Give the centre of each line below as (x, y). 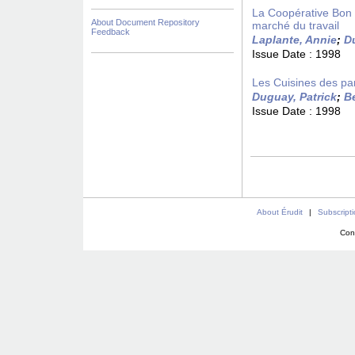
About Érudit (279, 212)
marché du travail (296, 25)
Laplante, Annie (294, 40)
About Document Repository (145, 22)
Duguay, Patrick (294, 97)
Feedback (111, 32)
